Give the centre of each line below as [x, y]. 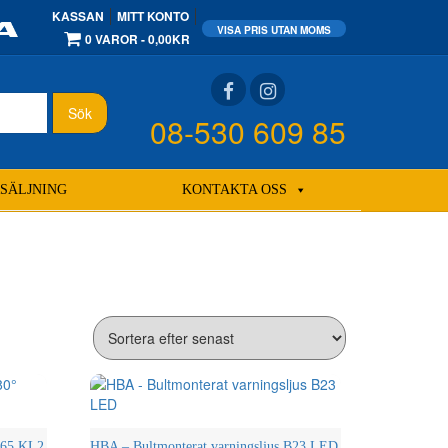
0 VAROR [111, 39]
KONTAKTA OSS [234, 189]
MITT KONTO [153, 16]
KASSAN [78, 16]
